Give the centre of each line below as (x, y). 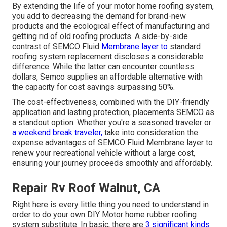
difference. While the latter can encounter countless (103, 67)
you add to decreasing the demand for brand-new (99, 16)
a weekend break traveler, (57, 133)
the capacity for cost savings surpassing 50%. (93, 87)
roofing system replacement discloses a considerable (108, 57)
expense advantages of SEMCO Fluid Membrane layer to (112, 143)
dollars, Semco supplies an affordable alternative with (107, 77)
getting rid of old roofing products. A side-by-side (100, 36)
